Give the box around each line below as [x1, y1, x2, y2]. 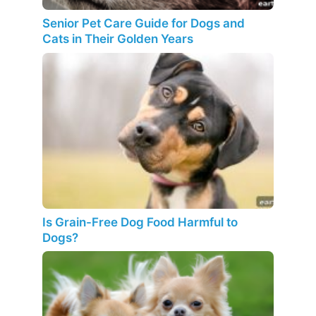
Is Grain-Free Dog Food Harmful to [42, 214, 238, 229]
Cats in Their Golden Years [42, 32, 193, 47]
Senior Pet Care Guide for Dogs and [42, 16, 245, 31]
